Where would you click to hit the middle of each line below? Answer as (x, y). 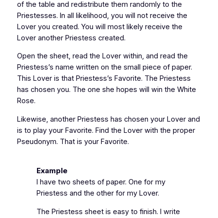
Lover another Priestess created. (71, 38)
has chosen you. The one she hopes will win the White (106, 90)
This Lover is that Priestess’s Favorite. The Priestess (104, 79)
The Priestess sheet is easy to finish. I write (108, 211)
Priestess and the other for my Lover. (98, 193)
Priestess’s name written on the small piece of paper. (104, 67)
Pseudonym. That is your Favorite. (73, 141)
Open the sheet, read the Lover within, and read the (102, 56)
